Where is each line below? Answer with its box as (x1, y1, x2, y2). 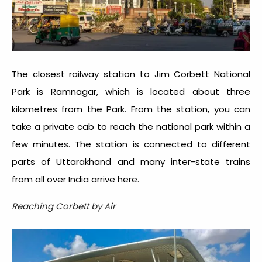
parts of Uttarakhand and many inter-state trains (12, 155, 250, 168)
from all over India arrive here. (12, 173, 142, 185)
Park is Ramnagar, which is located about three (12, 85, 250, 98)
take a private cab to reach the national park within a (12, 120, 250, 133)
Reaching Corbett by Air (12, 199, 116, 212)
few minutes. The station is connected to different (12, 137, 250, 150)
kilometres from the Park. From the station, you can (12, 102, 250, 115)
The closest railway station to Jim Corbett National (12, 67, 250, 80)
